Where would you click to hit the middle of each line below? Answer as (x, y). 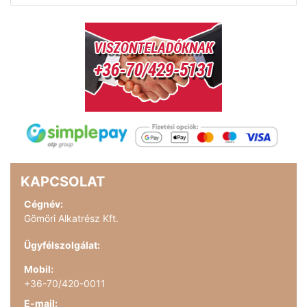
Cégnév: (44, 204)
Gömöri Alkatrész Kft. (71, 218)
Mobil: (39, 269)
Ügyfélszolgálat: (62, 245)
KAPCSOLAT (63, 181)
